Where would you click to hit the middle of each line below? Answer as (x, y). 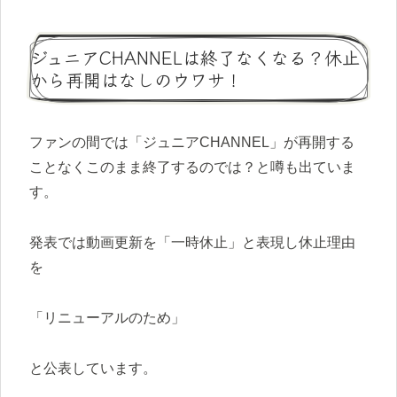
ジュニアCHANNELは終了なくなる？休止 (195, 57)
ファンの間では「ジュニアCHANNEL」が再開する (192, 143)
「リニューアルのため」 (107, 317)
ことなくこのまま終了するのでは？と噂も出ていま (192, 167)
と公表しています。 (93, 368)
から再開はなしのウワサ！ (136, 79)
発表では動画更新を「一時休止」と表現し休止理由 (192, 243)
